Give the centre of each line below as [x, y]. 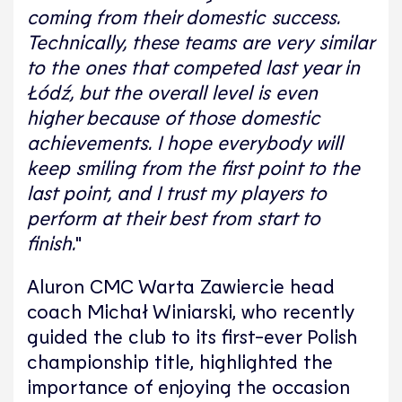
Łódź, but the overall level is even [172, 92]
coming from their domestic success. [184, 17]
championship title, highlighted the [180, 361]
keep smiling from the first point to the [193, 167]
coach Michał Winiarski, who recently [191, 311]
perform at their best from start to [174, 218]
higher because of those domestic [174, 117]
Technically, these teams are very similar [200, 42]
